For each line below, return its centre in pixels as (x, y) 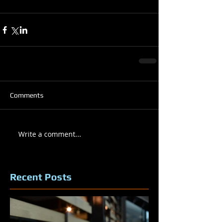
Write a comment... (50, 134)
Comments (27, 95)
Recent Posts (41, 177)
